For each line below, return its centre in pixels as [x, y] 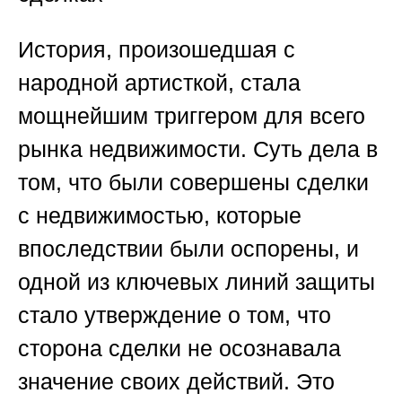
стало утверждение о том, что [175, 315]
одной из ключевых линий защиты [197, 282]
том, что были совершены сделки [193, 183]
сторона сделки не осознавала [179, 349]
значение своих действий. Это [176, 382]
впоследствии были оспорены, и [188, 249]
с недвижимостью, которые [160, 216]
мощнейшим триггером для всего [192, 116]
